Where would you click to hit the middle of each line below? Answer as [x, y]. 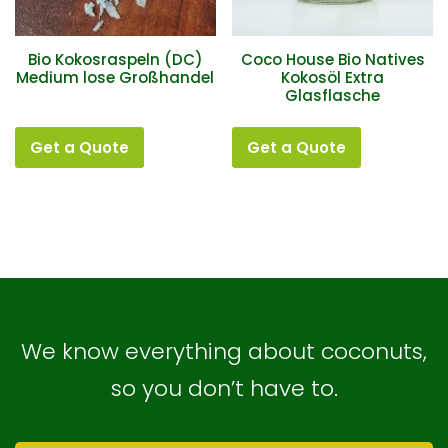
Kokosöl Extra [333, 77]
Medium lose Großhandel [115, 77]
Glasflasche [333, 95]
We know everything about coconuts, [224, 352]
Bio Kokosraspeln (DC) [115, 59]
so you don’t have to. [224, 389]
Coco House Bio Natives [332, 59]
